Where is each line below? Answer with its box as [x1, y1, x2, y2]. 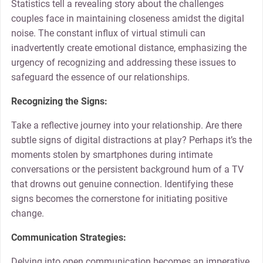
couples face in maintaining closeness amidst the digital [11, 12, 244, 24]
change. [11, 207, 44, 219]
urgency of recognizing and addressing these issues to [11, 56, 236, 68]
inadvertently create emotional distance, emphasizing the [11, 42, 247, 53]
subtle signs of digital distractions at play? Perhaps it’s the [11, 134, 252, 146]
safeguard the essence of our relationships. [11, 71, 190, 83]
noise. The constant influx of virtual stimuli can [11, 27, 205, 39]
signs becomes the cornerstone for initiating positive [11, 193, 227, 204]
